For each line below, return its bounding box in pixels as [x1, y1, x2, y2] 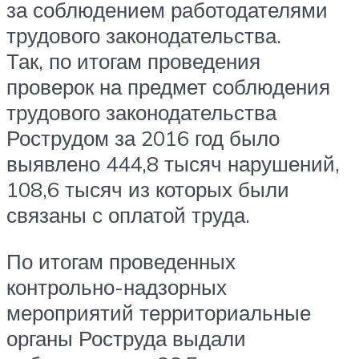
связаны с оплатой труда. [6, 202, 250, 228]
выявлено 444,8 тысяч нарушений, [6, 151, 340, 177]
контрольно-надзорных [6, 274, 227, 301]
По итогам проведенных [6, 248, 236, 275]
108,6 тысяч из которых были [6, 176, 289, 203]
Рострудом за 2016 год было [6, 125, 280, 151]
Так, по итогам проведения [6, 48, 260, 75]
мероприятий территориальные [6, 300, 311, 326]
